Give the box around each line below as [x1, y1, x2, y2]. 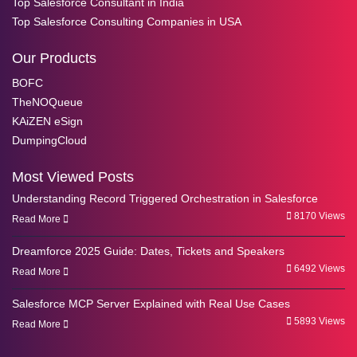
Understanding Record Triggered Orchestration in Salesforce [12, 191, 318, 205]
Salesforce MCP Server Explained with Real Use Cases [12, 296, 290, 310]
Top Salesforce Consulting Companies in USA [12, 14, 241, 28]
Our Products [12, 49, 96, 66]
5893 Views [292, 315, 345, 327]
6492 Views [292, 262, 345, 274]
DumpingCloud [12, 133, 87, 147]
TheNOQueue [12, 95, 83, 108]
